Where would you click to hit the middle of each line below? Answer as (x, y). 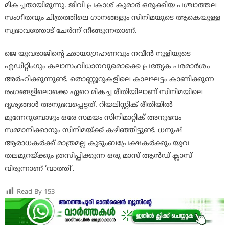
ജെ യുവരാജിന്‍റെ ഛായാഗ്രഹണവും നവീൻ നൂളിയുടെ (97, 54)
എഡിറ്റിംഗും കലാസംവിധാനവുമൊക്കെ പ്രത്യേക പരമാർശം (107, 66)
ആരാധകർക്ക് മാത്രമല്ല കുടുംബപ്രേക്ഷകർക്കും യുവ (97, 143)
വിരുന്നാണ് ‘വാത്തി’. (39, 169)
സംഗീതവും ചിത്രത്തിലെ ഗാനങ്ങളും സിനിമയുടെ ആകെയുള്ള (112, 18)
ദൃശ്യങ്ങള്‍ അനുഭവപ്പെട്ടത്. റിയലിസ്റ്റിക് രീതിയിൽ (88, 105)
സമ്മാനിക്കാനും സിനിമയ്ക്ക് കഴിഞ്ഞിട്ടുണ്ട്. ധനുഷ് (93, 130)
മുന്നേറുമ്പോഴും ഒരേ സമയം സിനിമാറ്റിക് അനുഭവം (93, 118)
